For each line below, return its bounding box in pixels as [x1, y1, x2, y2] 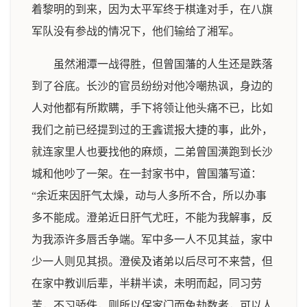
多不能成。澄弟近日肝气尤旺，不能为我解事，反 [32, 212, 273, 223]
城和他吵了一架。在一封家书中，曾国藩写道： [32, 168, 262, 180]
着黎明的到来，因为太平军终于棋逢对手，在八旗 [32, 3, 273, 15]
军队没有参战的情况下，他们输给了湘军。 [32, 25, 240, 37]
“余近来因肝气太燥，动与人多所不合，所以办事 [32, 190, 267, 201]
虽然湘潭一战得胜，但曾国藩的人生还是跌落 [53, 58, 273, 70]
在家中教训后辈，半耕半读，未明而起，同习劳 [32, 278, 262, 289]
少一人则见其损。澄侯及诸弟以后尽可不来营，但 [32, 256, 273, 267]
